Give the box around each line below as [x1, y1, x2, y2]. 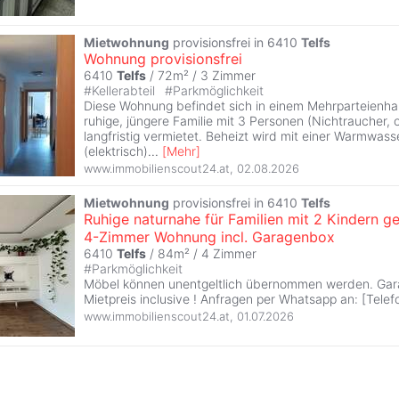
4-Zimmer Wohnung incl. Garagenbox [84, 228, 335, 247]
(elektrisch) [84, 143, 148, 159]
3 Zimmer [200, 68, 256, 84]
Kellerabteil [92, 83, 159, 99]
